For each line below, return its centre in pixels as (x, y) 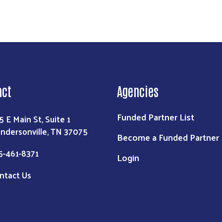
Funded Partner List (156, 117)
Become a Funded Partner (168, 137)
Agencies (138, 91)
